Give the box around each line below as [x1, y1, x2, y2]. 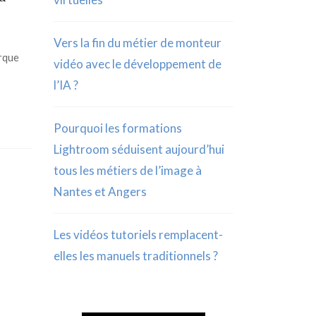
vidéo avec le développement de [54, 56, 221, 71]
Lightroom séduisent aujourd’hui [54, 142, 224, 157]
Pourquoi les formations [54, 121, 182, 135]
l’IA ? [54, 78, 78, 92]
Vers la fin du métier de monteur [54, 35, 221, 50]
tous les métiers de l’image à [54, 163, 202, 178]
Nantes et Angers [54, 184, 147, 199]
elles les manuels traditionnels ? [54, 248, 218, 263]
